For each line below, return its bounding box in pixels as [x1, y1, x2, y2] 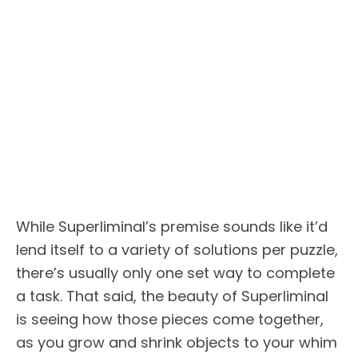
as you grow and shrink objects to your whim [16, 332, 337, 352]
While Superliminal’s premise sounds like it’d [16, 216, 328, 237]
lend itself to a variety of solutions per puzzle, [16, 239, 338, 260]
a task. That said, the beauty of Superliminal [16, 285, 328, 306]
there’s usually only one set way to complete [16, 262, 335, 283]
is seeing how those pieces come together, [16, 308, 324, 329]
